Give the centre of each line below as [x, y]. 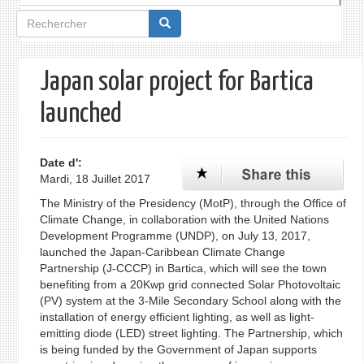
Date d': [62, 162]
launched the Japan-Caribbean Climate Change [162, 252]
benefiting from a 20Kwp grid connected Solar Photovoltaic [190, 284]
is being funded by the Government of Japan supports [178, 349]
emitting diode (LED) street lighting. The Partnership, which [191, 333]
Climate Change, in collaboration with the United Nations [184, 219]
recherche [52, 76]
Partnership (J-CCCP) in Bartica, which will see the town [183, 268]
